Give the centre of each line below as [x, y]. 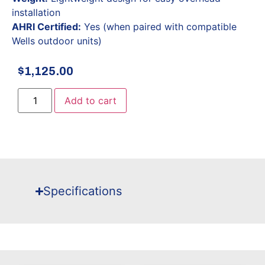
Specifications [83, 191]
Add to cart [91, 101]
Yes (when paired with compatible [159, 26]
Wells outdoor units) [57, 41]
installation [36, 12]
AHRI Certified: [46, 26]
